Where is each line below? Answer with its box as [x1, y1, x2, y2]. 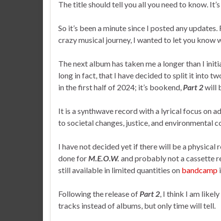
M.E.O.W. [88, 153, 119, 163]
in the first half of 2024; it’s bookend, [58, 82, 183, 92]
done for [58, 153, 88, 163]
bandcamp [182, 165, 218, 175]
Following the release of [58, 188, 140, 198]
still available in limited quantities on [58, 165, 182, 175]
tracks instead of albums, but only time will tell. [58, 200, 216, 210]
